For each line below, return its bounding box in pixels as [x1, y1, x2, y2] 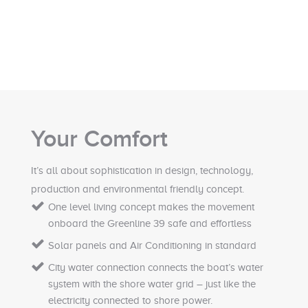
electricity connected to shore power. [48, 294, 212, 306]
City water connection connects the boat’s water [48, 261, 263, 273]
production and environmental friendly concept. [31, 183, 244, 195]
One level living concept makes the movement [48, 201, 254, 212]
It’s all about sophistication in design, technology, [31, 164, 253, 176]
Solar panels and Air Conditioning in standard [48, 239, 256, 251]
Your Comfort [31, 124, 168, 153]
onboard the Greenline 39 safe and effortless [48, 217, 252, 229]
